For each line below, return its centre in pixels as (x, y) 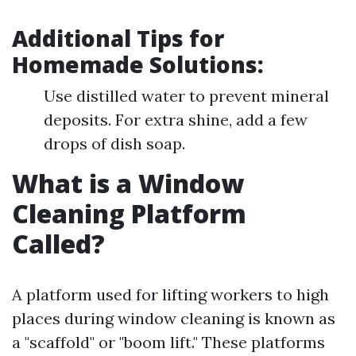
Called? (58, 244)
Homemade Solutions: (138, 64)
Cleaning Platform (129, 213)
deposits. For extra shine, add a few (176, 120)
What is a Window (128, 183)
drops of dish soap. (114, 143)
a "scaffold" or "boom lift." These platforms (168, 342)
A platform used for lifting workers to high (170, 294)
